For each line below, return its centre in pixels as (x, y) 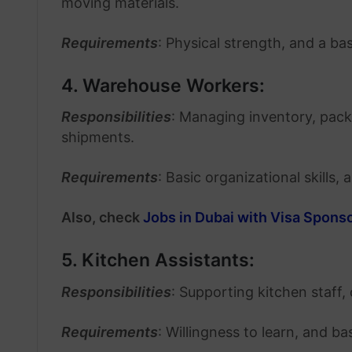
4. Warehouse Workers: (163, 85)
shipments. (98, 137)
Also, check (102, 218)
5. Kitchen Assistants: (158, 260)
